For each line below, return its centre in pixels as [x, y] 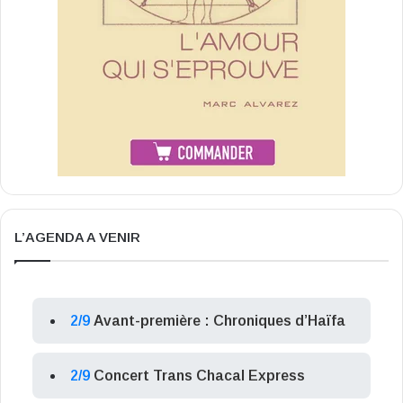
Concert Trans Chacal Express [199, 376]
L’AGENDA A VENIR [77, 237]
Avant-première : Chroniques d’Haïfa [219, 321]
